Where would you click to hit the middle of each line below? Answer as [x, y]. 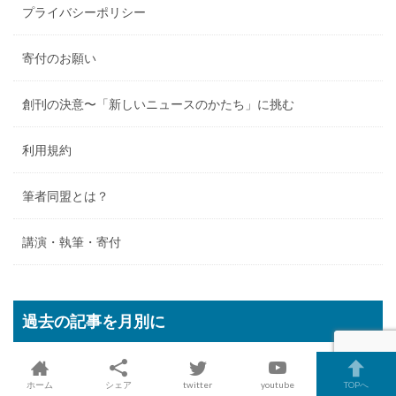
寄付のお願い [59, 58]
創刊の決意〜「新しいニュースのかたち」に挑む [158, 104]
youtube [277, 385]
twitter [198, 385]
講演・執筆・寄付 [72, 242]
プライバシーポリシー [84, 12]
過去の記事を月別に [94, 321]
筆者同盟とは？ [65, 196]
